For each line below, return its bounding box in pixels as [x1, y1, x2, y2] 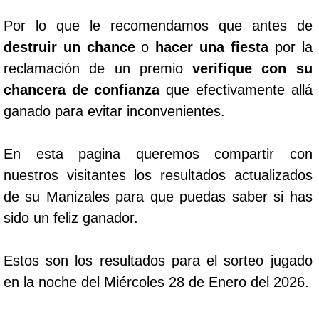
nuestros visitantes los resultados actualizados [4, 167, 313, 183]
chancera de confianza [4, 81, 160, 98]
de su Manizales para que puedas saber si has [4, 188, 313, 204]
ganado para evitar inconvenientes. [4, 103, 225, 119]
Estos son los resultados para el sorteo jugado [4, 252, 313, 268]
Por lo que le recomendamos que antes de [4, 17, 313, 33]
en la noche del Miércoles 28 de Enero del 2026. [4, 273, 309, 290]
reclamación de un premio [4, 60, 193, 76]
